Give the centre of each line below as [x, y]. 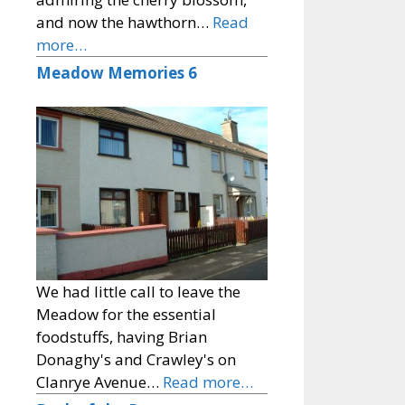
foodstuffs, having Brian [122, 337]
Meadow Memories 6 [117, 72]
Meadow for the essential [126, 315]
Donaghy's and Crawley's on [136, 360]
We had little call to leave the [138, 292]
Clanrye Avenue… [99, 382]
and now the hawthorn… [124, 22]
